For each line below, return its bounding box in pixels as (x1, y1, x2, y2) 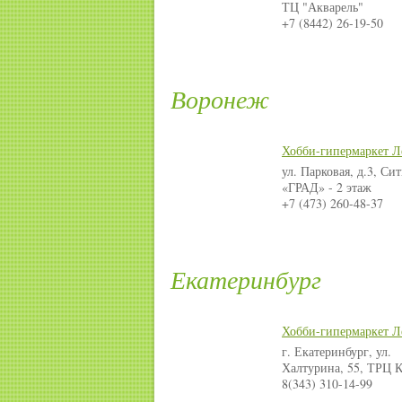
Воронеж (170, 82, 269, 117)
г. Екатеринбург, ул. (282, 343, 391, 361)
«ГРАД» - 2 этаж (282, 179, 371, 197)
